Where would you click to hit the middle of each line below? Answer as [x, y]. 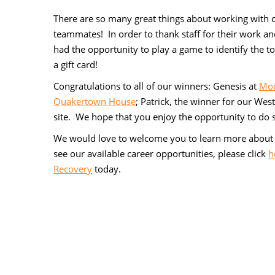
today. [107, 168]
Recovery [73, 168]
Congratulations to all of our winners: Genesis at [156, 86]
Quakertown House [95, 101]
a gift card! [76, 64]
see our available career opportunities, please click [161, 153]
